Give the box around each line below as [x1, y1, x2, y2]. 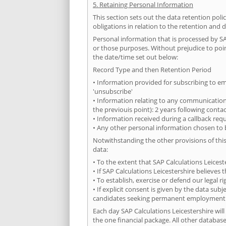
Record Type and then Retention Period [93, 65, 211, 75]
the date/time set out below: [93, 52, 178, 62]
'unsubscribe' [93, 87, 133, 96]
